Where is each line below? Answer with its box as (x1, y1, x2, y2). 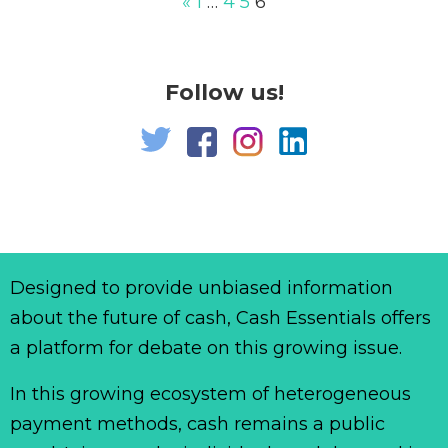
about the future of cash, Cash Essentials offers (10, 307, 431, 329)
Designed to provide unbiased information (10, 277, 393, 299)
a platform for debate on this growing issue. (10, 337, 402, 359)
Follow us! (164, 79, 284, 106)
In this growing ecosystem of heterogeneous (10, 382, 411, 405)
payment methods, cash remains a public (10, 412, 385, 435)
